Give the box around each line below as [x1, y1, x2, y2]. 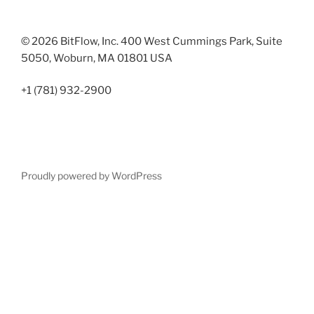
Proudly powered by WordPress [21, 169, 162, 182]
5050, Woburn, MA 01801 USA [21, 51, 172, 64]
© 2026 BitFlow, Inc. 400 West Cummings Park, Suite [21, 34, 282, 48]
